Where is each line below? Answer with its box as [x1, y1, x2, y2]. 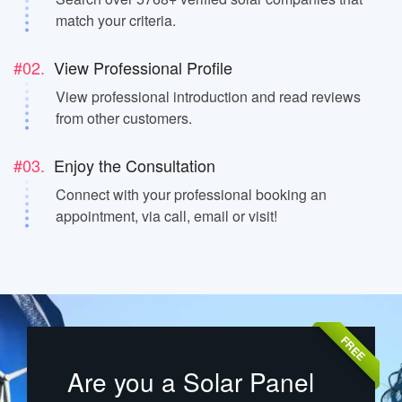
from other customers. [56, 108, 192, 129]
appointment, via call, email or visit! [56, 205, 277, 227]
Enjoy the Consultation [49, 153, 215, 178]
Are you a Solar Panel [67, 363, 314, 399]
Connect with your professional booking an [56, 184, 327, 205]
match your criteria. [56, 10, 176, 31]
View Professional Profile [49, 56, 232, 80]
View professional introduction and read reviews [56, 86, 361, 108]
